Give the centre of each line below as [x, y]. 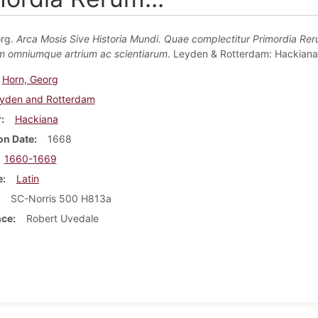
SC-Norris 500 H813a [61, 198]
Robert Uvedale [62, 218]
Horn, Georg [30, 79]
